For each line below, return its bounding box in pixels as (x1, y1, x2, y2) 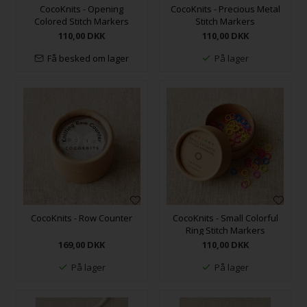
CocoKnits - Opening (40, 2, 124, 15)
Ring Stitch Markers (185, 224, 265, 237)
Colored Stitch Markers (34, 14, 130, 27)
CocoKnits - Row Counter (31, 212, 133, 225)
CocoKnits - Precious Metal (170, 2, 280, 15)
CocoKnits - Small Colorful (172, 212, 278, 225)
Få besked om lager (47, 51, 130, 64)
